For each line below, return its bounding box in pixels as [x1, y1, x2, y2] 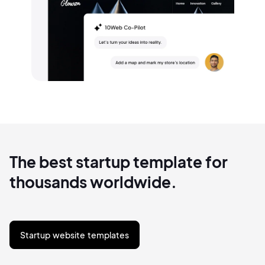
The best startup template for [9, 152, 228, 172]
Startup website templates [20, 230, 129, 241]
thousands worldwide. [9, 172, 177, 192]
